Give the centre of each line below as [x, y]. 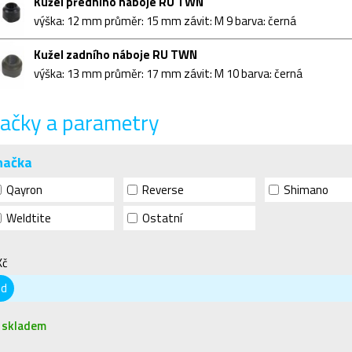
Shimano [306, 190]
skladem [24, 326]
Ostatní [162, 218]
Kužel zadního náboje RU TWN [115, 55]
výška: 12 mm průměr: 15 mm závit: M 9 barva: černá [165, 21]
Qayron [24, 190]
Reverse [163, 190]
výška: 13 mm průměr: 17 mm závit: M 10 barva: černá [168, 73]
